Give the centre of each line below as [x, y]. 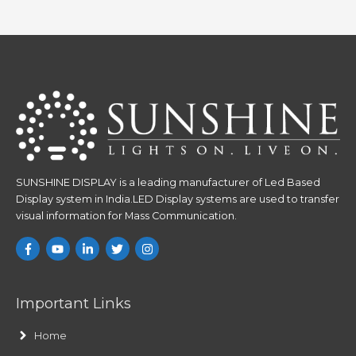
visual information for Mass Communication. [126, 216]
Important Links [74, 303]
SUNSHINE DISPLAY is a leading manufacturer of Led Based [168, 183]
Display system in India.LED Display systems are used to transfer [178, 199]
